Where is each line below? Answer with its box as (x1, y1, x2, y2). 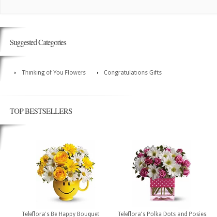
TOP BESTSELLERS (10, 106, 72, 116)
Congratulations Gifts (104, 69, 162, 77)
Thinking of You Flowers (21, 69, 86, 77)
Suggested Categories (10, 37, 66, 47)
